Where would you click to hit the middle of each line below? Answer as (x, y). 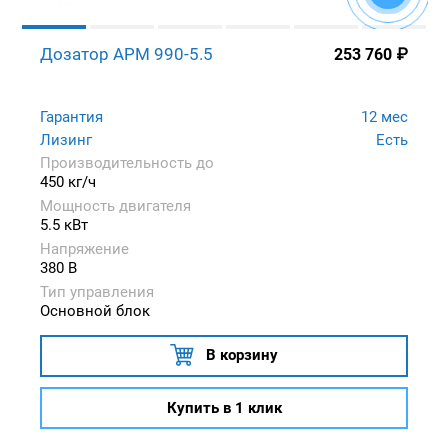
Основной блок (95, 311)
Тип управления (97, 292)
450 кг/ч (68, 182)
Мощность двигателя (115, 206)
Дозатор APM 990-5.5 (126, 54)
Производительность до (127, 163)
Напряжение (84, 249)
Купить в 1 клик (224, 407)
